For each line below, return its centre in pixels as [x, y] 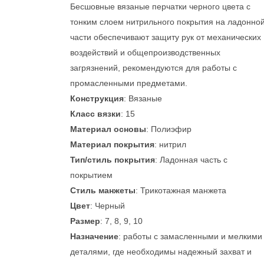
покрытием [91, 175]
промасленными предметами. [129, 83]
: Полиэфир [169, 129]
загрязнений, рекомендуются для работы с [154, 68]
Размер [85, 221]
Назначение [94, 236]
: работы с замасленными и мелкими [190, 236]
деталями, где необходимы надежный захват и [161, 252]
